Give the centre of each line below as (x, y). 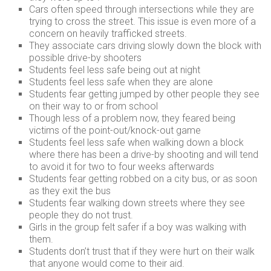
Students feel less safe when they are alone (121, 82)
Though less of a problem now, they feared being (132, 118)
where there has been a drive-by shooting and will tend (144, 155)
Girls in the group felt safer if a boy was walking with (138, 227)
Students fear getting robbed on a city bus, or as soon (143, 179)
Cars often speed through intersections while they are (142, 9)
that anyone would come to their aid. (107, 263)
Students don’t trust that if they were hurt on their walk (142, 251)
